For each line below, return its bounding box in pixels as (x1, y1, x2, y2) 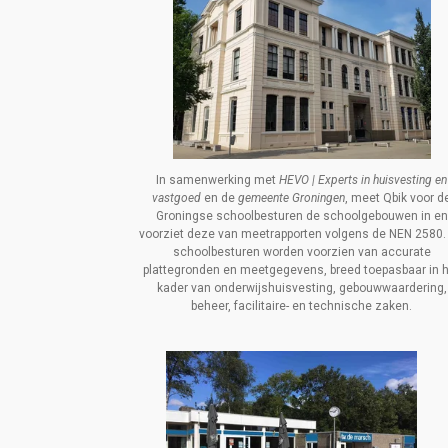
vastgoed (152, 191, 202, 206)
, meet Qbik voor (345, 191, 435, 206)
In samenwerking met (156, 173, 280, 188)
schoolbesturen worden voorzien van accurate (172, 245, 431, 260)
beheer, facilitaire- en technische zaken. (191, 299, 413, 314)
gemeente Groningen (238, 191, 346, 206)
